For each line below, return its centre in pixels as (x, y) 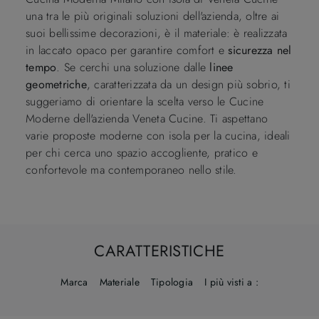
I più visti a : (231, 282)
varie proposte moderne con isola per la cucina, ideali (158, 135)
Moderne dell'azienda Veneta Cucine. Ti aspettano (147, 118)
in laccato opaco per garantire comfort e (127, 50)
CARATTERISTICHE (159, 250)
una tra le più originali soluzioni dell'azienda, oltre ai (153, 16)
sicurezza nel (260, 50)
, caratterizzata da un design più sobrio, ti (188, 84)
